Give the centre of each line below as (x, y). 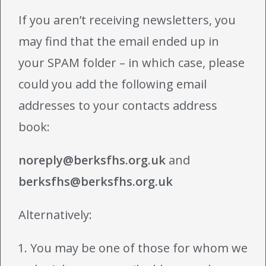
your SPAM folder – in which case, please (132, 62)
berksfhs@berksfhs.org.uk (96, 181)
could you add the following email (113, 84)
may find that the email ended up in (119, 41)
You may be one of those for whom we (139, 248)
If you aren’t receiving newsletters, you (127, 20)
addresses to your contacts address (118, 105)
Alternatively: (55, 214)
